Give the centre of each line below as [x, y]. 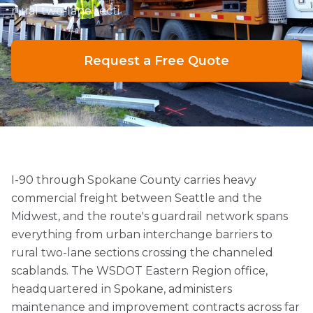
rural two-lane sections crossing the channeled [142, 253]
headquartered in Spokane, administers [122, 289]
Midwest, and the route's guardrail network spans [150, 216]
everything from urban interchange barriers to [142, 234]
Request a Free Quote [156, 61]
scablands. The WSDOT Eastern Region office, [139, 271]
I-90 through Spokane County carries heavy [134, 180]
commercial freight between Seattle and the [137, 198]
